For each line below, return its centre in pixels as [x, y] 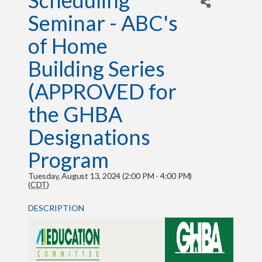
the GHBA [75, 114]
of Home [68, 46]
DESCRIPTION [56, 208]
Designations [89, 137]
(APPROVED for [102, 91]
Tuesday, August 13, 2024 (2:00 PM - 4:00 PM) [110, 176]
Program [68, 160]
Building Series [96, 68]
